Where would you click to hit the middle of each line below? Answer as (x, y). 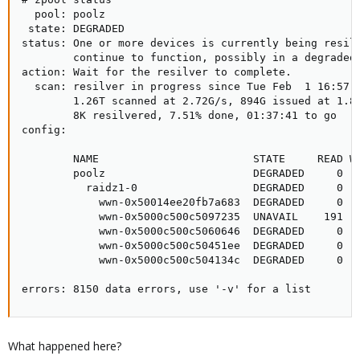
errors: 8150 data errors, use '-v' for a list (166, 289)
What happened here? (65, 346)
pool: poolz (63, 14)
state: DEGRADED (73, 29)
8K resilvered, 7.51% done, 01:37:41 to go (179, 115)
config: (44, 130)
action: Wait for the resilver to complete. (157, 72)
